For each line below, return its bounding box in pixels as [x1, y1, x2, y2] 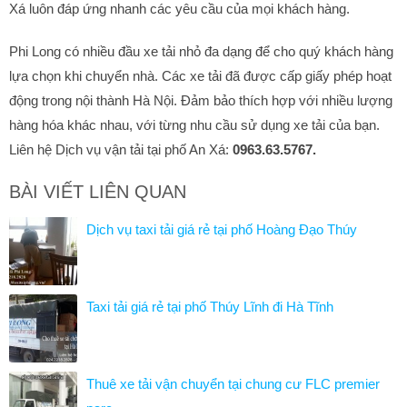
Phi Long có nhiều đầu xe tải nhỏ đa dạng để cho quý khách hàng [9, 44, 393, 60]
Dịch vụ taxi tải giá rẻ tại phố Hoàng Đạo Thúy [86, 222, 357, 238]
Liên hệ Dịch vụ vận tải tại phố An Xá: [9, 142, 233, 158]
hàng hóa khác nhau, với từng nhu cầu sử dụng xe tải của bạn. [9, 117, 380, 134]
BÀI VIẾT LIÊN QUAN [9, 182, 186, 203]
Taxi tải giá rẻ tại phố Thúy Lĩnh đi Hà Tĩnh [86, 299, 333, 315]
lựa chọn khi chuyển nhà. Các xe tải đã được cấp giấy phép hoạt [9, 68, 392, 84]
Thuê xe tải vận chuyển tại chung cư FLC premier [86, 376, 380, 392]
